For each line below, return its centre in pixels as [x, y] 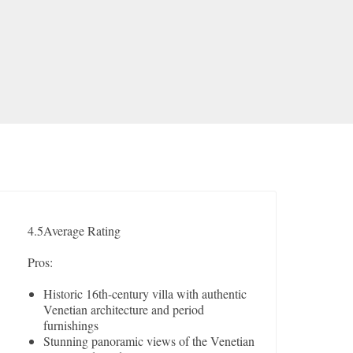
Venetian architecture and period [124, 310]
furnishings [71, 325]
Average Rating [82, 231]
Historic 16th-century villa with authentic [145, 294]
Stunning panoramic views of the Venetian [149, 341]
